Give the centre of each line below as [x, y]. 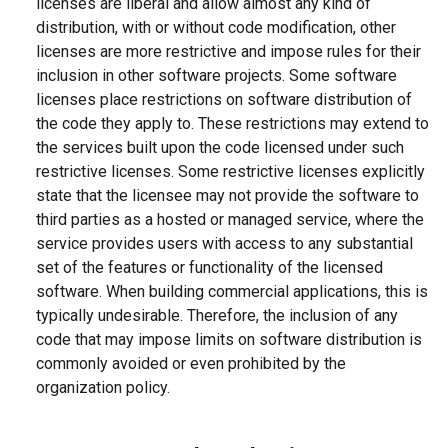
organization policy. [103, 388]
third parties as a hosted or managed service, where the [230, 220]
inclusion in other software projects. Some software [216, 76]
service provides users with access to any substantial [224, 244]
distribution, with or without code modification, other [216, 28]
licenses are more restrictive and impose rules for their [228, 52]
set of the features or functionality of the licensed [209, 268]
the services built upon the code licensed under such [220, 148]
